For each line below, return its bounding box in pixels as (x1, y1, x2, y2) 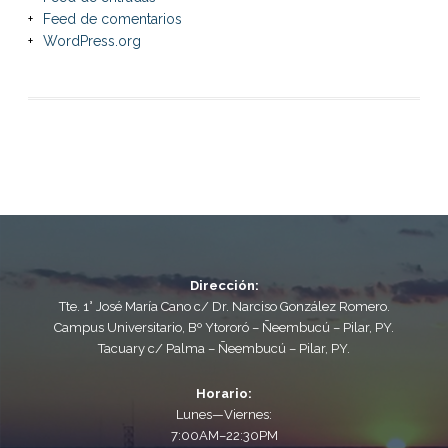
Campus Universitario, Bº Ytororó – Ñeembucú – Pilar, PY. (54, 320, 394, 336)
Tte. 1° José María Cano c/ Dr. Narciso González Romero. (58, 299, 390, 315)
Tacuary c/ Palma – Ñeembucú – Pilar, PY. (98, 341, 350, 357)
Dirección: (189, 278, 259, 294)
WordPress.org (42, 33, 141, 50)
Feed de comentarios (42, 11, 182, 28)
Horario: (196, 386, 252, 402)
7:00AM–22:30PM (170, 428, 278, 444)
